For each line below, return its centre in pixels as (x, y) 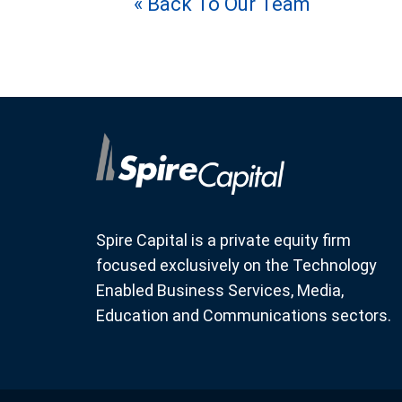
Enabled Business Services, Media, (220, 291)
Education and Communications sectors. (244, 316)
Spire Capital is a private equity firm (223, 240)
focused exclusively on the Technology (236, 266)
